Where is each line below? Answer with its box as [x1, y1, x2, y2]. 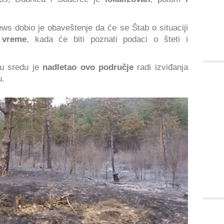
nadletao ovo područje [42, 62, 133, 72]
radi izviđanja [133, 62, 188, 72]
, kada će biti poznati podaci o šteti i [26, 34, 188, 43]
